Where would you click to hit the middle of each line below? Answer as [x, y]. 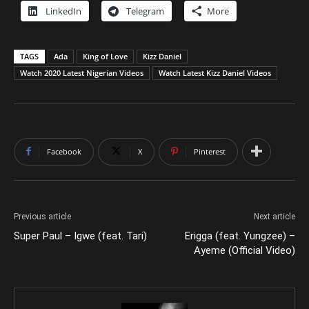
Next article [275, 216]
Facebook [64, 151]
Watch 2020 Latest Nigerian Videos [82, 72]
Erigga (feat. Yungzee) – [240, 236]
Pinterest [210, 151]
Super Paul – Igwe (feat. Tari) [80, 236]
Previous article [42, 216]
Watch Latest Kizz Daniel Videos [215, 72]
